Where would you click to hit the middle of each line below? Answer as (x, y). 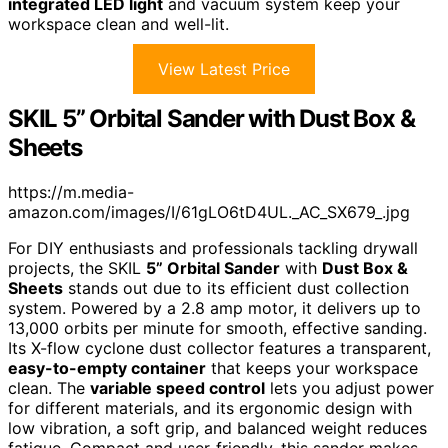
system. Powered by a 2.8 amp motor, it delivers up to (214, 308)
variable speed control (177, 388)
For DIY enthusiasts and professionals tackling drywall (213, 248)
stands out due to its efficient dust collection (236, 288)
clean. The (49, 388)
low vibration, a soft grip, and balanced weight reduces (217, 428)
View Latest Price (224, 69)
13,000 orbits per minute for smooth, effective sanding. (217, 328)
